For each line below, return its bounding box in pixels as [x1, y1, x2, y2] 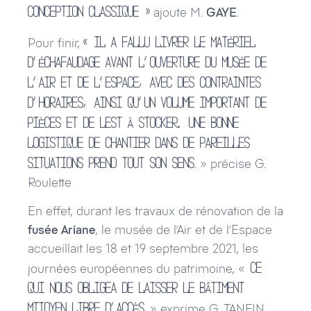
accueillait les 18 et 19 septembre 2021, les [28, 240, 258, 256]
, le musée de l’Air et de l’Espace [96, 221, 272, 237]
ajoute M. [150, 5, 206, 21]
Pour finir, [28, 35, 83, 51]
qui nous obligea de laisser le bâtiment [28, 281, 244, 293]
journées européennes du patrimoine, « [28, 260, 245, 276]
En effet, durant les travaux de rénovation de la [28, 203, 283, 219]
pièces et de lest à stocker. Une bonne [28, 116, 239, 128]
